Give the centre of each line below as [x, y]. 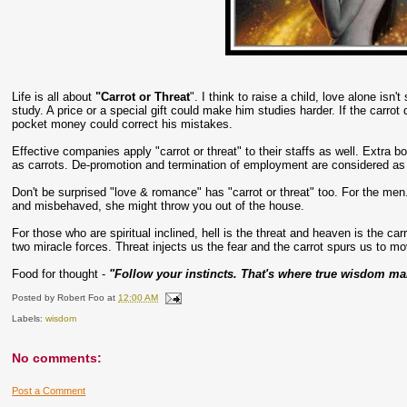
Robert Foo [81, 298]
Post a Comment [49, 391]
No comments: [57, 358]
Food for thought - [61, 274]
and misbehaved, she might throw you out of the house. [159, 206]
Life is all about [54, 97]
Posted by [35, 298]
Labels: [29, 319]
